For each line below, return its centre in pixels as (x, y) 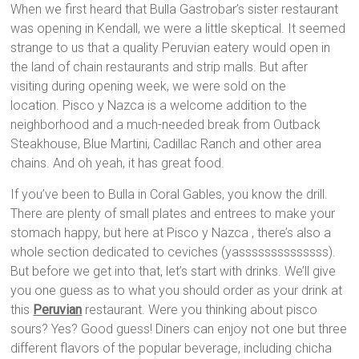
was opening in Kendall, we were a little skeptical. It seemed (178, 29)
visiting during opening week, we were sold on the (149, 87)
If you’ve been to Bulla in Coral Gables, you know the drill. (169, 195)
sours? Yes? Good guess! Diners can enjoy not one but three (179, 329)
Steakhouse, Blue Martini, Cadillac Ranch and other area (166, 144)
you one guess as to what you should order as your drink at (177, 291)
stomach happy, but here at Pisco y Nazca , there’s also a (171, 233)
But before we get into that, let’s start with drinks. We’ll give (173, 272)
